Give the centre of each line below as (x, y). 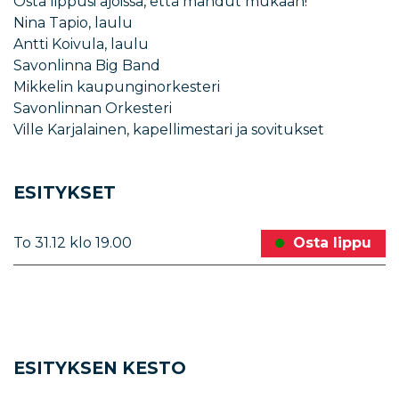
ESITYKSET (65, 192)
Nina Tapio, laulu (73, 23)
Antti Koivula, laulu (81, 45)
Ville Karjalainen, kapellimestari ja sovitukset (169, 130)
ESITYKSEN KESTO (100, 367)
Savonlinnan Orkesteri (93, 109)
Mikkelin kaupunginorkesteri (117, 87)
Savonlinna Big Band (87, 66)
